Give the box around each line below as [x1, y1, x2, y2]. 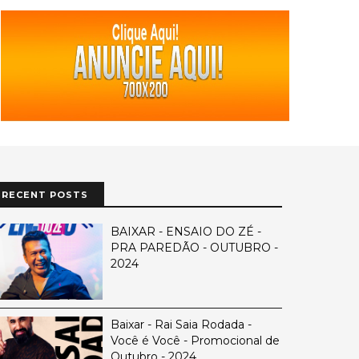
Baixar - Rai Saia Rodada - [110, 317, 252, 332]
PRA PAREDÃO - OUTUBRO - [110, 240, 278, 255]
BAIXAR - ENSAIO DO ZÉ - [110, 224, 261, 239]
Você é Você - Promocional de [110, 333, 280, 348]
